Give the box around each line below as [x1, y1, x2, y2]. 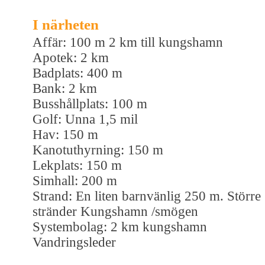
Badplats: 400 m [33, 65, 122, 80]
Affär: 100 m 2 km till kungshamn [33, 34, 223, 50]
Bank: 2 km [33, 80, 97, 96]
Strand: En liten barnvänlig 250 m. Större [33, 188, 261, 203]
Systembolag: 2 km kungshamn [33, 219, 207, 234]
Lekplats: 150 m [33, 157, 122, 173]
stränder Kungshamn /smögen [33, 203, 198, 219]
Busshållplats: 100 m [33, 96, 147, 111]
